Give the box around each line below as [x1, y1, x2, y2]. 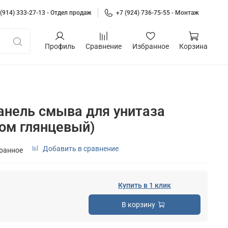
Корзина [179, 42, 208, 50]
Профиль [44, 42, 75, 50]
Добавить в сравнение [43, 144, 119, 153]
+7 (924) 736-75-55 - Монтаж [116, 9, 199, 16]
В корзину [122, 200, 156, 209]
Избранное [132, 42, 169, 50]
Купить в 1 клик [118, 181, 171, 189]
